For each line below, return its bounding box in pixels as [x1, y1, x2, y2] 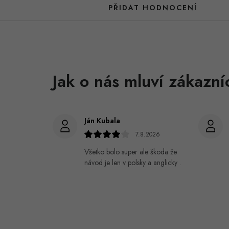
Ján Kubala [84, 115, 120, 126]
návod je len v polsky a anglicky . [84, 157, 181, 168]
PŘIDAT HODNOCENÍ [108, 2, 197, 13]
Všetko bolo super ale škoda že [84, 146, 177, 157]
